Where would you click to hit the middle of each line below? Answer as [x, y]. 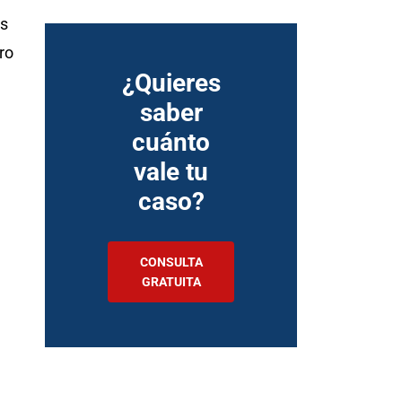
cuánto [171, 142]
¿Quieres [171, 83]
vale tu [171, 172]
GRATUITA [171, 282]
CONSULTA [171, 262]
